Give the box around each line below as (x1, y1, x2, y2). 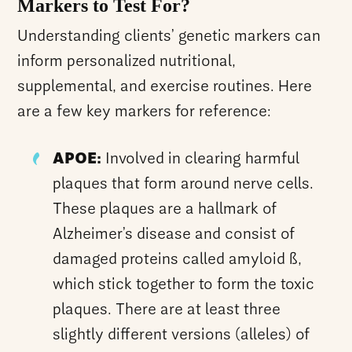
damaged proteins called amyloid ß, (53, 251, 302, 268)
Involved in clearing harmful (101, 151, 300, 167)
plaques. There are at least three (53, 302, 281, 318)
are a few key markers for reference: (17, 104, 272, 120)
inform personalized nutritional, (17, 53, 236, 70)
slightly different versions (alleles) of (53, 327, 310, 343)
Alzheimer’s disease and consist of (53, 226, 295, 243)
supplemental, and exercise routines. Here (17, 79, 313, 95)
